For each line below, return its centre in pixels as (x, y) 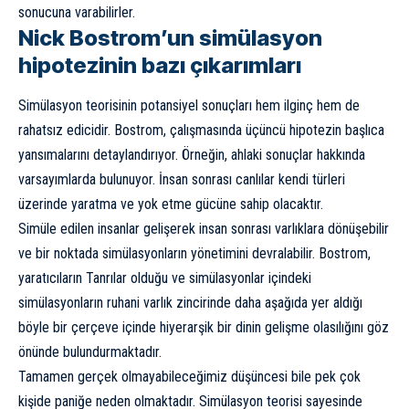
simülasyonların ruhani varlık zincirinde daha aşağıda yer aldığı (190, 302)
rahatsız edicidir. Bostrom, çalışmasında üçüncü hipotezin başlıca (201, 130)
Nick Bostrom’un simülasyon (170, 37)
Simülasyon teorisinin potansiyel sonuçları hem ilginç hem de (189, 105)
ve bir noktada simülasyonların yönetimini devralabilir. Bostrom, (194, 253)
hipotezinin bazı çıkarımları (160, 65)
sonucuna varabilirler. (77, 12)
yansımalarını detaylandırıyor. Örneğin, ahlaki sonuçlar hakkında (192, 154)
